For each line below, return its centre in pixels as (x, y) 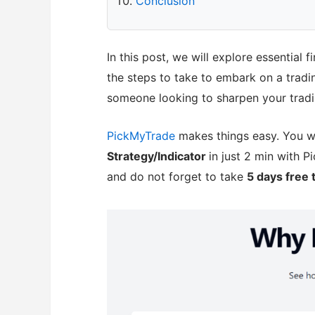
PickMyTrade (143, 136)
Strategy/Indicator (158, 156)
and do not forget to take (177, 177)
